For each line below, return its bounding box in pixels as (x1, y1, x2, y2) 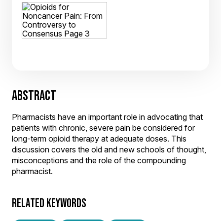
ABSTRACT (12, 88, 56, 103)
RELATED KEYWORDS (12, 196, 86, 210)
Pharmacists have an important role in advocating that (12, 112, 203, 122)
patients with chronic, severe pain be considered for (12, 123, 195, 133)
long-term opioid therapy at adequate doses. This (12, 134, 186, 144)
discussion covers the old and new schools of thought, (12, 145, 206, 154)
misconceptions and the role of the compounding (12, 155, 186, 165)
